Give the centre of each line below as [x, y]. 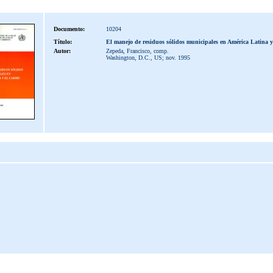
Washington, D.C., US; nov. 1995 [148, 58]
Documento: [69, 29]
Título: [62, 42]
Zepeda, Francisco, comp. [137, 51]
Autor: [62, 51]
